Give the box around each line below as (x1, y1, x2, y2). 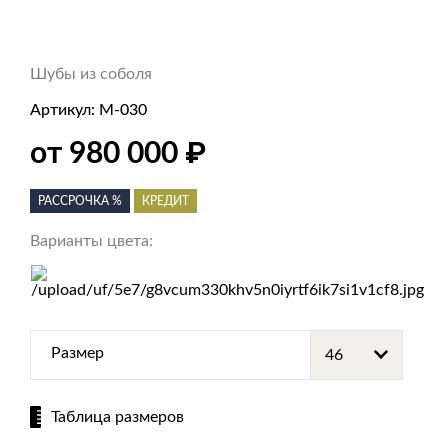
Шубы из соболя (30, 66, 152, 82)
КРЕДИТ (142, 195, 189, 207)
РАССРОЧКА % (38, 195, 122, 207)
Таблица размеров (51, 409, 184, 425)
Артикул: (30, 102, 99, 118)
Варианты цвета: (30, 233, 153, 249)
